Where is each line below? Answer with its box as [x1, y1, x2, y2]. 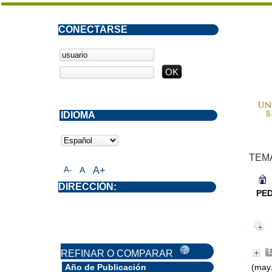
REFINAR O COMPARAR [61, 248, 178, 259]
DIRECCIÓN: [58, 182, 117, 192]
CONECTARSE [58, 24, 127, 35]
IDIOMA [61, 110, 95, 120]
